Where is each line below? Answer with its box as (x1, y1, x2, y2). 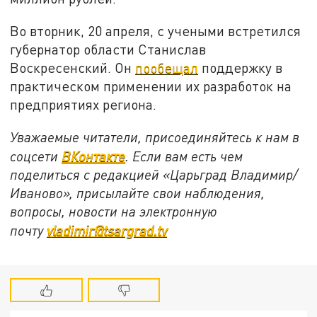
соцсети (10, 147, 62, 164)
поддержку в (198, 59, 283, 76)
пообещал (135, 59, 199, 76)
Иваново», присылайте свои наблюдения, (10, 184, 265, 201)
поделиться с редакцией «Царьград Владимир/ (10, 166, 299, 183)
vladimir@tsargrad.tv (47, 221, 168, 238)
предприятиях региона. (10, 96, 157, 113)
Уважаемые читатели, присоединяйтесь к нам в (10, 128, 300, 145)
